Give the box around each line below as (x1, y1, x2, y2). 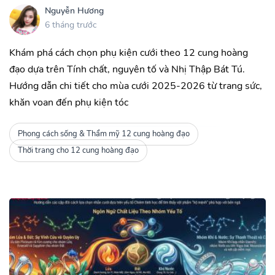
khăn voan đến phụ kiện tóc (9, 95, 128, 109)
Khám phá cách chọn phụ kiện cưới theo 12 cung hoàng (9, 45, 248, 60)
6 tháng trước (45, 19, 96, 31)
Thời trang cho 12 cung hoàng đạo (17, 145, 139, 157)
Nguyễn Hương (45, 5, 104, 17)
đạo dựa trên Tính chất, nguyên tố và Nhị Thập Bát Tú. (9, 62, 245, 76)
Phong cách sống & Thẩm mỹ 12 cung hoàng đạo (17, 128, 190, 140)
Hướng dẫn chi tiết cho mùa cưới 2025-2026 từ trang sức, (9, 79, 262, 93)
